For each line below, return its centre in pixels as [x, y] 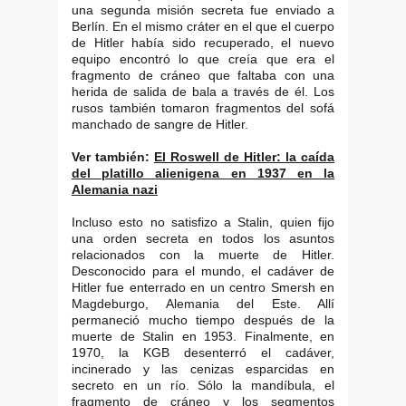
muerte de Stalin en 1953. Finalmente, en [203, 336]
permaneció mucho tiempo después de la [203, 319]
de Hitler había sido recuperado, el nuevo [203, 42]
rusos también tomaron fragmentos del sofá [203, 107]
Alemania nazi [115, 189]
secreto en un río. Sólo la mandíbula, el [203, 385]
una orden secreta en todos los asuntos [203, 238]
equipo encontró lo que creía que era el [203, 58]
